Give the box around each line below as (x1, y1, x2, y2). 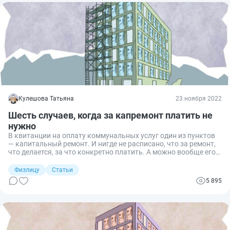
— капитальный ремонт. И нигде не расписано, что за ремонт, (8, 139, 216, 148)
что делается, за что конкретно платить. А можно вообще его (8, 147, 216, 156)
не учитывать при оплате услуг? (8, 156, 116, 164)
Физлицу (14, 166, 40, 174)
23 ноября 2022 (176, 94, 222, 102)
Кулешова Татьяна (18, 94, 74, 102)
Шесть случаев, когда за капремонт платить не (8, 109, 213, 121)
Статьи (52, 166, 73, 174)
